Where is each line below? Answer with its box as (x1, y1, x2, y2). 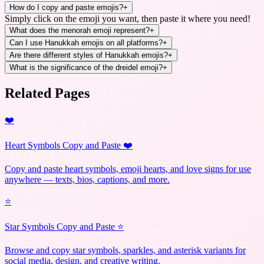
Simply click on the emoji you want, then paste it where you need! (5, 14, 250, 24)
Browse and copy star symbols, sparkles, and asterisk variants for (5, 245, 246, 255)
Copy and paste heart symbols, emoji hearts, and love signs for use (5, 163, 251, 174)
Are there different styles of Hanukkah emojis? (9, 51, 168, 60)
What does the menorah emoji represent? (9, 26, 150, 35)
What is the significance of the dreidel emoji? (9, 63, 163, 72)
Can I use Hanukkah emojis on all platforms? (9, 38, 163, 48)
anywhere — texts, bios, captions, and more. (5, 174, 170, 184)
